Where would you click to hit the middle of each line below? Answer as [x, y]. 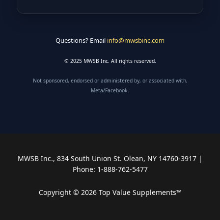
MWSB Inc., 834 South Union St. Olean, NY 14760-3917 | [110, 159]
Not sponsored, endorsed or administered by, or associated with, [110, 81]
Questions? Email [81, 40]
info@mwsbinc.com [136, 40]
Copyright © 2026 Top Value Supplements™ [110, 192]
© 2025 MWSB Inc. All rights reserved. [110, 61]
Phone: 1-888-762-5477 [110, 169]
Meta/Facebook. [110, 91]
